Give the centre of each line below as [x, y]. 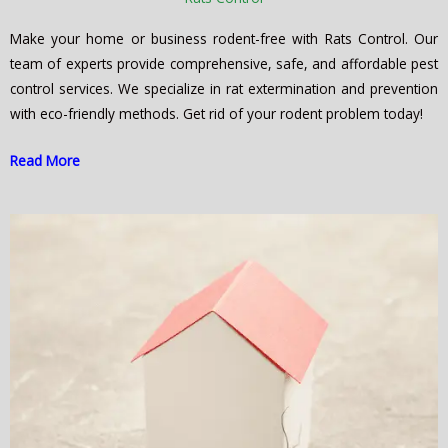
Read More [45, 160]
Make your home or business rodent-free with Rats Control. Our [224, 38]
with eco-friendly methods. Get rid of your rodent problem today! [216, 113]
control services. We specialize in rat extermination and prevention [224, 88]
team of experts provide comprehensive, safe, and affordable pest [224, 63]
